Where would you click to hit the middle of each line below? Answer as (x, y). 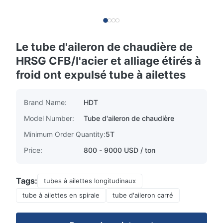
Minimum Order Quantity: (65, 134)
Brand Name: (45, 102)
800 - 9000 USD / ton (119, 150)
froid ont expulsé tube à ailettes (101, 75)
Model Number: (49, 118)
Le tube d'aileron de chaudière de (104, 47)
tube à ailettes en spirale (61, 195)
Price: (33, 150)
